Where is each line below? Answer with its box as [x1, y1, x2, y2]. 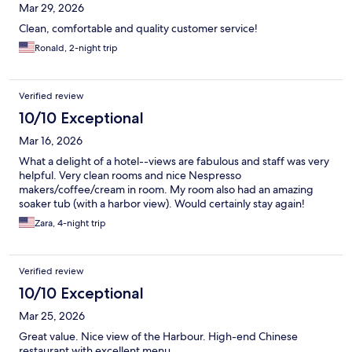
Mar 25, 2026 [19, 308, 85, 323]
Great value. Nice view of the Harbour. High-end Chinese [19, 328, 298, 343]
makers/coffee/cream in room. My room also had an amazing [19, 181, 313, 196]
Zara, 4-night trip [35, 216, 106, 229]
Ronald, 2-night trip [35, 41, 118, 54]
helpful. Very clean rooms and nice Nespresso [19, 167, 241, 182]
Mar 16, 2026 [19, 133, 82, 148]
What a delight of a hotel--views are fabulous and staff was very [19, 153, 329, 168]
